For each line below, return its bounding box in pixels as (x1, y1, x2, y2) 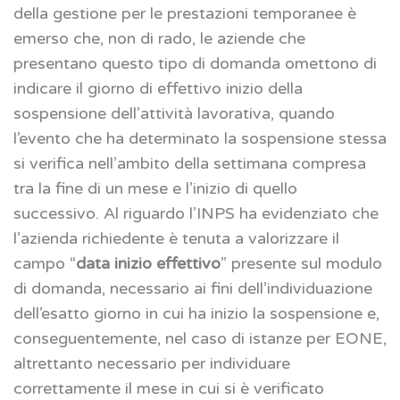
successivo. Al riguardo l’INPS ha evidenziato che (13, 204, 379, 224)
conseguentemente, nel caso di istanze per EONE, (13, 329, 387, 349)
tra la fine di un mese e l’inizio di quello (13, 179, 297, 199)
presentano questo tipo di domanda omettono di (13, 54, 377, 74)
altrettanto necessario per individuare (13, 354, 290, 374)
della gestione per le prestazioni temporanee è (13, 4, 356, 24)
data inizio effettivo (76, 254, 221, 274)
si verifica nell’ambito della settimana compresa (13, 154, 366, 174)
